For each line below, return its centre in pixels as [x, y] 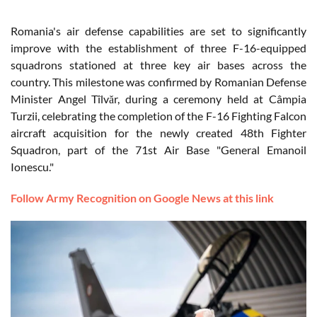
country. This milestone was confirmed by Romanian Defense [158, 82]
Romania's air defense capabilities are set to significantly [158, 31]
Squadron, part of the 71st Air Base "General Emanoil [158, 150]
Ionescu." [32, 167]
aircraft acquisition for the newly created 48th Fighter [158, 133]
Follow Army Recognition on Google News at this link [142, 198]
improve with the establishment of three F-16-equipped [158, 48]
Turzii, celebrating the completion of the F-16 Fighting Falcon [158, 116]
